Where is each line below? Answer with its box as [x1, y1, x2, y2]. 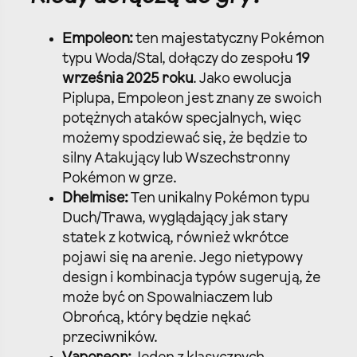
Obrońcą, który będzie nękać [62, 310, 251, 326]
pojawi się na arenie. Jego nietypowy [62, 250, 302, 266]
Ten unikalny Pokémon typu [127, 190, 310, 206]
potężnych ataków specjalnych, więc [62, 111, 300, 127]
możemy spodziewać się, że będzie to [62, 131, 308, 147]
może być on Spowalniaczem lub [62, 290, 273, 306]
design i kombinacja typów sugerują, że [62, 270, 320, 286]
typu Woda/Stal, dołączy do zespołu [62, 51, 296, 67]
